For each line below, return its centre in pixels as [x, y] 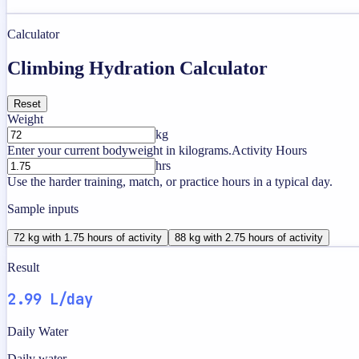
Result [23, 267]
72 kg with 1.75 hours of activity [88, 237]
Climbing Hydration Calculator [137, 68]
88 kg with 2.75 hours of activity [249, 237]
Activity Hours [269, 150]
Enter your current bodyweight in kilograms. [119, 150]
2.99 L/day [50, 300]
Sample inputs [43, 208]
